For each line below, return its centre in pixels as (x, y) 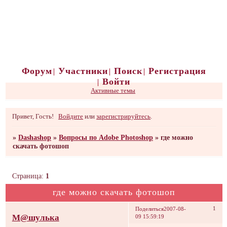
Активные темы (113, 90)
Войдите (71, 116)
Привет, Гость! (33, 116)
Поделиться (150, 209)
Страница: (29, 176)
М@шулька (35, 218)
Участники (83, 71)
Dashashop (35, 137)
